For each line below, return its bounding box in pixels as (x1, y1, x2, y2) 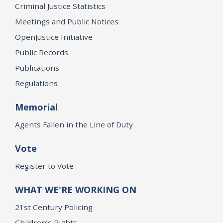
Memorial (15, 101, 58, 113)
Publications (15, 62, 59, 73)
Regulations (15, 78, 58, 88)
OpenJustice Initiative (15, 31, 93, 42)
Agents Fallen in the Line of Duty (15, 119, 133, 129)
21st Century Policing (15, 202, 93, 212)
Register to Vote (15, 160, 74, 171)
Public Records (15, 47, 68, 57)
